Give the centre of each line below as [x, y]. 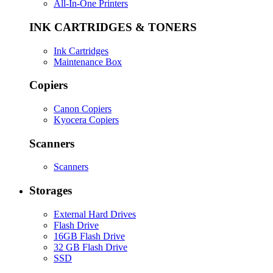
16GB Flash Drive [89, 236]
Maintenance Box [88, 62]
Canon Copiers [83, 109]
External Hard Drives [95, 214]
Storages [51, 191]
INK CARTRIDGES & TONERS [113, 27]
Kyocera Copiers [86, 120]
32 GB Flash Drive [90, 247]
